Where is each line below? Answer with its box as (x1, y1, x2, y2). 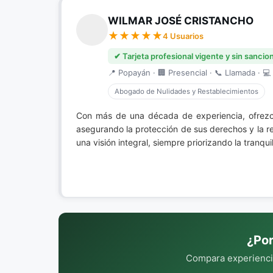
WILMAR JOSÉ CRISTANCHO (108, 15, 253, 27)
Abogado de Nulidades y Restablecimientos (115, 87, 258, 96)
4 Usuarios (163, 31, 204, 41)
